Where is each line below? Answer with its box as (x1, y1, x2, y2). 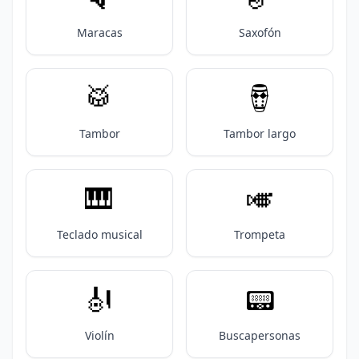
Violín (84, 328, 115, 343)
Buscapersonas (219, 328, 301, 343)
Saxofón (238, 25, 281, 40)
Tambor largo (224, 126, 296, 141)
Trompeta (234, 227, 285, 242)
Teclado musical (56, 227, 143, 242)
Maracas (76, 25, 123, 40)
